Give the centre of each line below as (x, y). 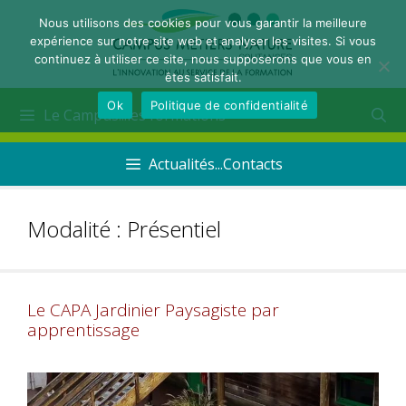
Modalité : (77, 228)
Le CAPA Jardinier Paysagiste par (153, 309)
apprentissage (83, 329)
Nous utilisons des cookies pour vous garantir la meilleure (203, 23)
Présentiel (174, 228)
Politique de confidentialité (229, 105)
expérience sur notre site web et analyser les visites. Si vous (203, 41)
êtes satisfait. (203, 77)
